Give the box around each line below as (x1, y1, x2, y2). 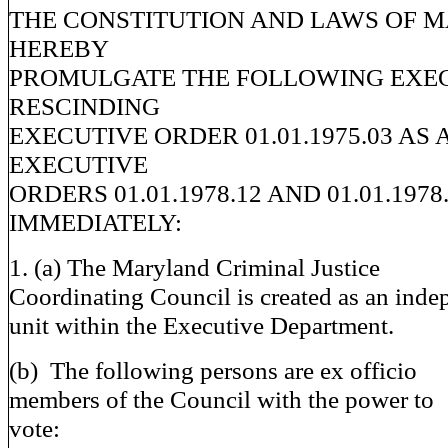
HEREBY (9, 34, 109, 62)
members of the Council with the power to (9, 385, 434, 413)
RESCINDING (9, 92, 160, 120)
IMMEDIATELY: (9, 208, 182, 236)
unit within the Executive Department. (9, 311, 394, 339)
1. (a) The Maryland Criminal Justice (9, 253, 380, 281)
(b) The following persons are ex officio (9, 356, 417, 384)
